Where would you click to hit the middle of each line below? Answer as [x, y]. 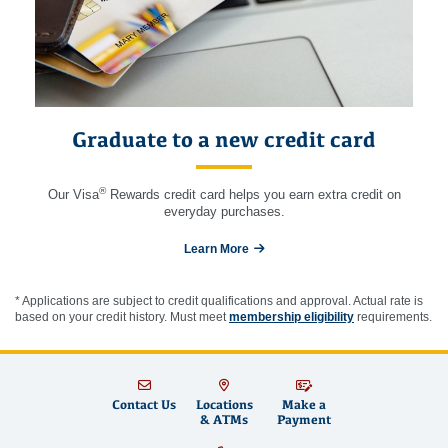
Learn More [216, 249]
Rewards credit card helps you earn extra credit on [253, 195]
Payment [304, 420]
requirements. [393, 317]
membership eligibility [291, 317]
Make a [304, 405]
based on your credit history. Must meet [122, 317]
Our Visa [73, 195]
